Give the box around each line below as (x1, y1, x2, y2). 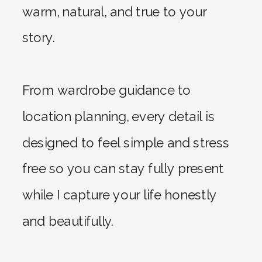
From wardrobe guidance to (22, 82, 191, 98)
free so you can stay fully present (22, 161, 224, 177)
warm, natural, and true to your (22, 4, 206, 20)
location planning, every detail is (22, 109, 215, 125)
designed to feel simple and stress (22, 135, 230, 151)
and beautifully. (22, 213, 114, 229)
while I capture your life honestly (22, 187, 218, 204)
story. (22, 30, 55, 46)
